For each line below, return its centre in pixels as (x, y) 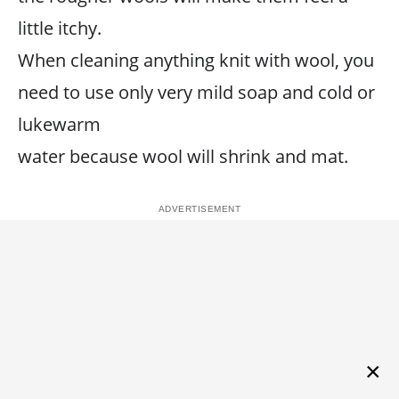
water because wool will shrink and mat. (183, 156)
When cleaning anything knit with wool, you (196, 60)
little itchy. (60, 28)
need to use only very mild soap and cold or (196, 92)
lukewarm (59, 124)
